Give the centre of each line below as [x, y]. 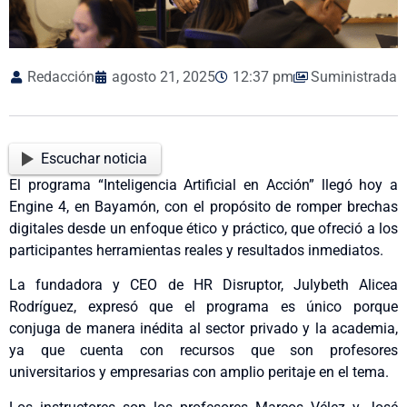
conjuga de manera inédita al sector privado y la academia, [203, 329]
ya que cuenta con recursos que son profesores [203, 351]
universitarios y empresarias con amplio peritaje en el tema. [199, 372]
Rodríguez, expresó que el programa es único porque [203, 307]
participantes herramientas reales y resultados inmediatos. [196, 250]
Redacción [61, 77]
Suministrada [354, 77]
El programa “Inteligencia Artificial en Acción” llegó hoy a [203, 184]
